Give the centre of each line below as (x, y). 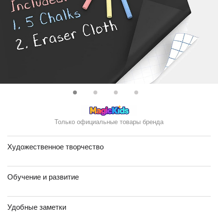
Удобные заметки (37, 207)
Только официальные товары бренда (109, 122)
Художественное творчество (55, 147)
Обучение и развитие (43, 177)
